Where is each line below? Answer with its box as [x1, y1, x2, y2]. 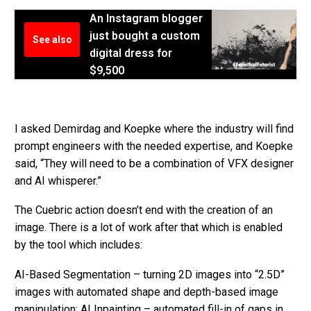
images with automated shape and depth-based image [15, 285, 278, 299]
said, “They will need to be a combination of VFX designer [15, 156, 294, 170]
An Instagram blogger [90, 12, 203, 26]
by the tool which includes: [15, 238, 142, 252]
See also [32, 34, 72, 46]
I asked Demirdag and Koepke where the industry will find [15, 121, 294, 135]
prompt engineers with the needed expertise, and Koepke [15, 139, 293, 153]
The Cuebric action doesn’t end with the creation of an [15, 203, 273, 217]
